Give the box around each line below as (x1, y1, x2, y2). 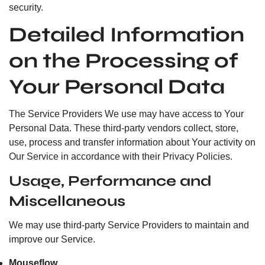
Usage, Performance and (9, 172, 212, 190)
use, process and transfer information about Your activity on (9, 137, 256, 147)
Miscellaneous (9, 192, 125, 210)
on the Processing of (9, 49, 238, 73)
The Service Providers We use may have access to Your (9, 109, 244, 119)
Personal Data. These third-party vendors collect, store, (9, 123, 238, 133)
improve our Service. (9, 234, 95, 244)
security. (9, 2, 43, 12)
